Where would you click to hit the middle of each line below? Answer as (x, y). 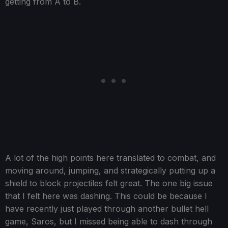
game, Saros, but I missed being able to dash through (109, 221)
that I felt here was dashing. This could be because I (106, 196)
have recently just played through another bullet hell (107, 208)
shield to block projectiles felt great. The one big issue (109, 183)
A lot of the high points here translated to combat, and (110, 158)
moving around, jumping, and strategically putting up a (110, 170)
